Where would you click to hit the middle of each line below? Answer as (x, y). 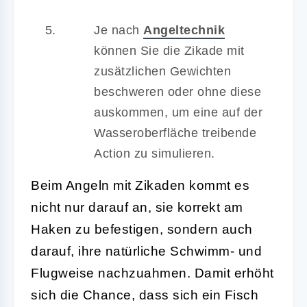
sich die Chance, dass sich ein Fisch (145, 295)
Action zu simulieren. (155, 153)
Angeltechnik (184, 30)
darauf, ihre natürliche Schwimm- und (146, 251)
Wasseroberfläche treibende (175, 133)
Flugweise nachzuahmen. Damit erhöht (152, 273)
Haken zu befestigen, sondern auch (142, 229)
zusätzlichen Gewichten (162, 71)
